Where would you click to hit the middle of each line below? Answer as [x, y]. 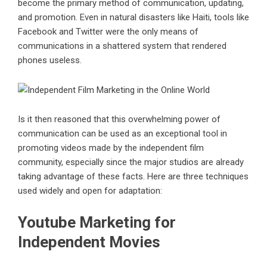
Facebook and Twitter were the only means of [108, 32]
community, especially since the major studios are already [131, 162]
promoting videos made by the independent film [111, 148]
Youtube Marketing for [97, 223]
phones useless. [50, 60]
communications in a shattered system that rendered [122, 46]
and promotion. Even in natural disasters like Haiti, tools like [133, 17]
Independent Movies [89, 242]
